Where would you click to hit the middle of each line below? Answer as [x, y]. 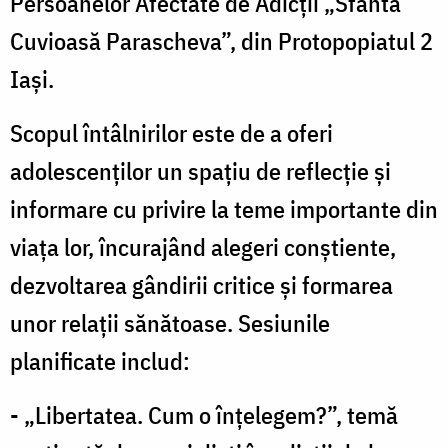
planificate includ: [100, 360]
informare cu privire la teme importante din [224, 208]
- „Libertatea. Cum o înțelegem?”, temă [204, 414]
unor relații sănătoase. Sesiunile [170, 322]
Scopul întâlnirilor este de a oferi [171, 132]
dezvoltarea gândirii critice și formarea [201, 284]
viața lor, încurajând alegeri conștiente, [203, 246]
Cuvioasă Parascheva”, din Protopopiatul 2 [221, 40]
